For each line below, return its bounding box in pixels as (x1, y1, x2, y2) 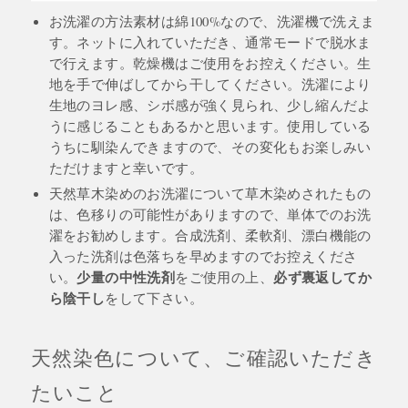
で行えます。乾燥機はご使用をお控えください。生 (48, 54, 372, 73)
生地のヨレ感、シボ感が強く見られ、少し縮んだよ (48, 96, 372, 115)
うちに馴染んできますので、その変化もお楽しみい (48, 138, 372, 157)
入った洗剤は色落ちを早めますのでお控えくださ (48, 247, 358, 266)
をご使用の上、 (175, 268, 274, 287)
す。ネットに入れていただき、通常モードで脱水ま (48, 33, 372, 52)
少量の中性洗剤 (76, 267, 176, 288)
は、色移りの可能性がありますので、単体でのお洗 (48, 205, 372, 224)
